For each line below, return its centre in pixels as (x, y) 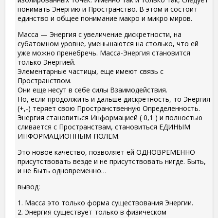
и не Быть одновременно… (62, 171)
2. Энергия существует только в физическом (92, 212)
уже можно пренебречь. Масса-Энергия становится (104, 53)
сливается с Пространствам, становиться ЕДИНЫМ (104, 127)
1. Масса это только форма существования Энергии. (105, 203)
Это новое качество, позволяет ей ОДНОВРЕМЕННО (106, 152)
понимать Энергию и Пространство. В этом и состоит (108, 9)
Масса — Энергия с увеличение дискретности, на (100, 35)
